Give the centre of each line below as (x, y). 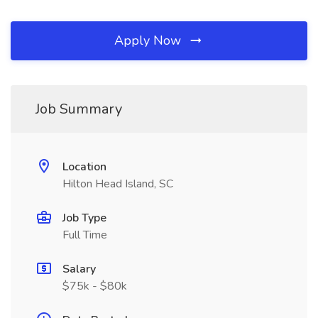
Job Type (84, 218)
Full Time (85, 235)
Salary (79, 269)
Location (84, 167)
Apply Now (149, 40)
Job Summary (79, 109)
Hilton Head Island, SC (118, 184)
